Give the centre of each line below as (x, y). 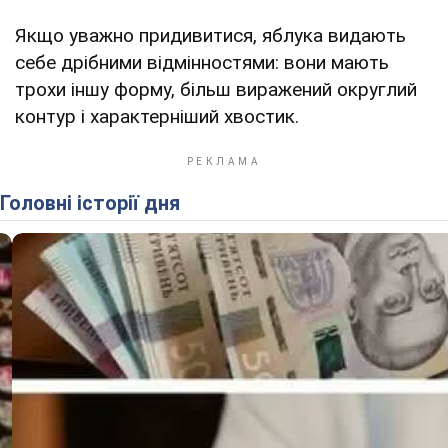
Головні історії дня (94, 203)
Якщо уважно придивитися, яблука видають (210, 36)
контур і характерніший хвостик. (157, 117)
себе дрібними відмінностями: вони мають (202, 63)
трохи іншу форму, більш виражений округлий (216, 90)
